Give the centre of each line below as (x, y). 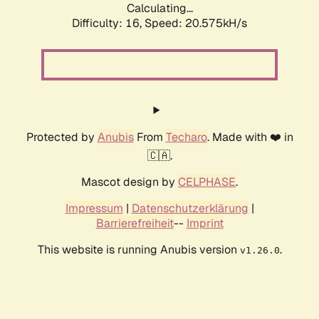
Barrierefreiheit (135, 224)
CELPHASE (207, 182)
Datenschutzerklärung (190, 209)
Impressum (94, 209)
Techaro (186, 137)
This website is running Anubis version (138, 250)
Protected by (62, 137)
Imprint (205, 224)
